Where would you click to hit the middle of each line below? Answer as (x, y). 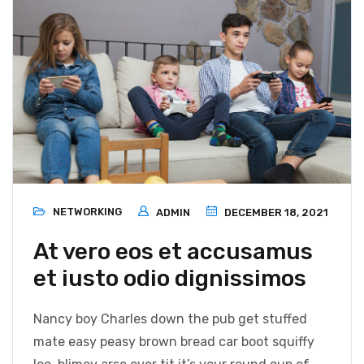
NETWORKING (87, 212)
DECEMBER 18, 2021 (275, 213)
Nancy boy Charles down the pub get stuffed (170, 319)
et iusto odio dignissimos (170, 279)
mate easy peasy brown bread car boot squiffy (174, 342)
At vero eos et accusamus (173, 252)
